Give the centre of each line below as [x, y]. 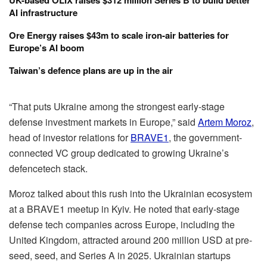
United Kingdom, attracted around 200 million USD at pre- [131, 240]
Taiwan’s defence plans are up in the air [91, 71]
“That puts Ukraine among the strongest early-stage [117, 107]
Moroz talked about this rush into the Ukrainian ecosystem [131, 194]
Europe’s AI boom [46, 48]
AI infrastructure [43, 13]
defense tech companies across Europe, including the [122, 225]
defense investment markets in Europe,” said [103, 122]
